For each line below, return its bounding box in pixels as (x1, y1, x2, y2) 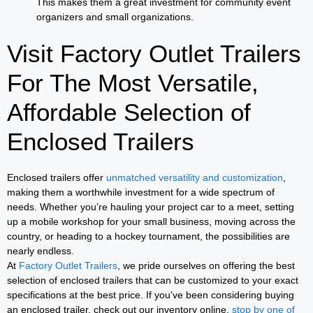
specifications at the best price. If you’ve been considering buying (7, 289, 294, 300)
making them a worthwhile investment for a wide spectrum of (7, 186, 275, 198)
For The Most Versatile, (7, 68, 259, 96)
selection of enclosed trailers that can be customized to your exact (7, 274, 298, 286)
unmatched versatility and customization (106, 171, 283, 183)
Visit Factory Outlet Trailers (7, 39, 301, 67)
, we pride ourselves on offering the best (117, 259, 295, 271)
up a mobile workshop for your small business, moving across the (7, 215, 296, 227)
